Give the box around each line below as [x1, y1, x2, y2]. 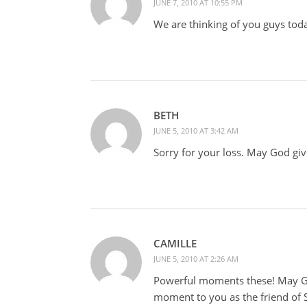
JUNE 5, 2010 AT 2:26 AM [153, 253, 238, 264]
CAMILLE [153, 236, 197, 250]
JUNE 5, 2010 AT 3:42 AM [153, 125, 238, 136]
